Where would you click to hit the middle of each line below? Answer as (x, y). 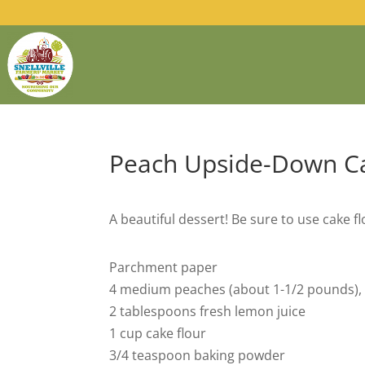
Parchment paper (164, 267)
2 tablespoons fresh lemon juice (208, 311)
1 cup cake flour (158, 333)
